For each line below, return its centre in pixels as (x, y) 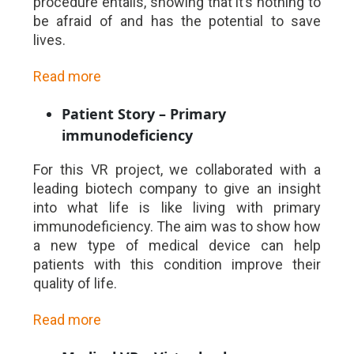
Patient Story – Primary (144, 113)
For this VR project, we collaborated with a (177, 169)
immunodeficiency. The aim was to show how (177, 226)
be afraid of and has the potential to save (177, 21)
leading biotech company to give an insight (177, 188)
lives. (49, 40)
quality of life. (75, 283)
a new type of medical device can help (177, 245)
